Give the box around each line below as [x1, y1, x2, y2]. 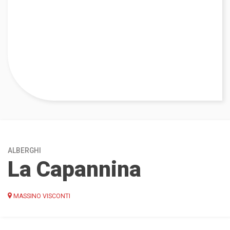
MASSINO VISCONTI [12, 192, 70, 200]
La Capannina [8, 156, 141, 182]
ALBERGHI [8, 146, 41, 155]
